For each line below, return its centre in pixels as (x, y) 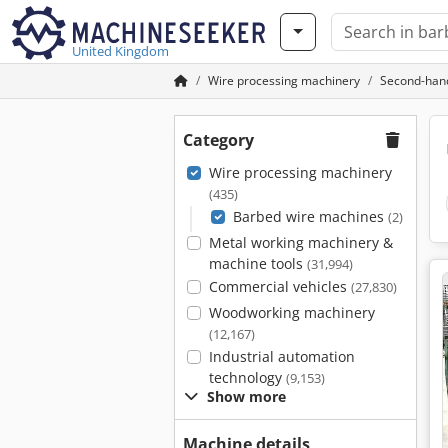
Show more (246, 396)
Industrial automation (281, 356)
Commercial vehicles (279, 286)
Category (218, 140)
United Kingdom (120, 51)
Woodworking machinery (291, 312)
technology (247, 377)
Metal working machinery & (300, 242)
